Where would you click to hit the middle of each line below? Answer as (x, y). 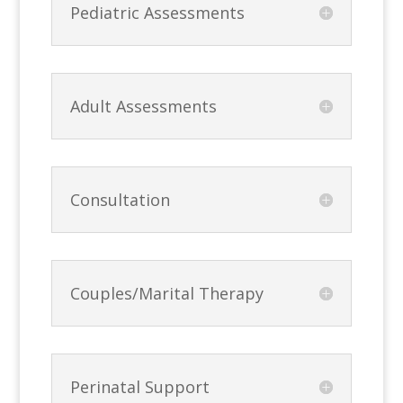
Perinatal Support (140, 386)
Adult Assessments (144, 106)
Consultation (121, 199)
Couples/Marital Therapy (167, 293)
